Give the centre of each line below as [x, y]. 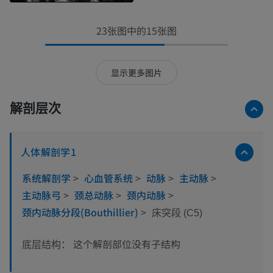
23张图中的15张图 [136, 30]
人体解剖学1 [49, 152]
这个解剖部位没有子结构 [127, 244]
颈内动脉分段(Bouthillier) [81, 212]
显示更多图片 [136, 72]
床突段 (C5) [177, 213]
